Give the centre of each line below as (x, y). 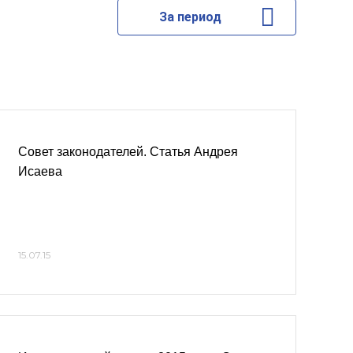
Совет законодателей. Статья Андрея (128, 152)
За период (190, 17)
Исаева (40, 171)
